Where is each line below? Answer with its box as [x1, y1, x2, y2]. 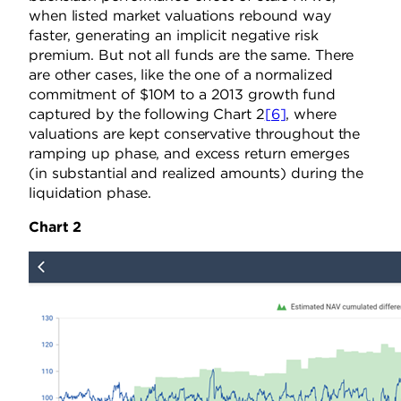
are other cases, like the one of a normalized [29, 66, 333, 84]
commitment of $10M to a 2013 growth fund [29, 86, 336, 104]
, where [286, 106, 337, 124]
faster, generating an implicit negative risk [29, 27, 319, 45]
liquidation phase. [29, 184, 152, 202]
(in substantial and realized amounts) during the [29, 165, 364, 183]
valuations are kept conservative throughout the [29, 125, 361, 143]
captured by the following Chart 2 [29, 106, 265, 124]
